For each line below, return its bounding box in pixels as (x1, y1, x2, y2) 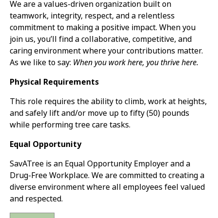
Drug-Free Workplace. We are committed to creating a (10, 170, 204, 182)
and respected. (10, 193, 63, 205)
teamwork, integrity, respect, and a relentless (10, 10, 175, 22)
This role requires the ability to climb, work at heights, (10, 96, 207, 108)
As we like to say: (10, 57, 73, 69)
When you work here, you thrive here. (73, 57, 199, 69)
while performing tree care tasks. (10, 119, 130, 131)
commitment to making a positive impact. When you (10, 22, 196, 34)
